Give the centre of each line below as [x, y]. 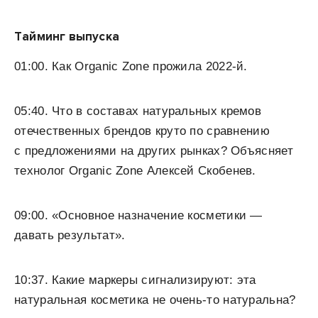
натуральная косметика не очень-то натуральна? [155, 300]
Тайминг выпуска [67, 37]
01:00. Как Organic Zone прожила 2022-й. [131, 66]
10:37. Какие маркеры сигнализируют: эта [135, 280]
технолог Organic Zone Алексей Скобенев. [135, 171]
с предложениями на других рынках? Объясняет [154, 151]
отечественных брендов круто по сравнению [142, 131]
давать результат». [70, 235]
